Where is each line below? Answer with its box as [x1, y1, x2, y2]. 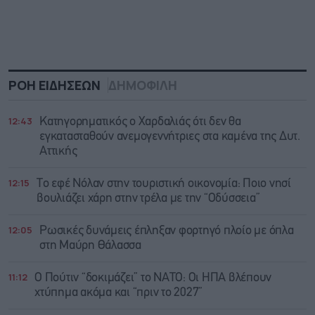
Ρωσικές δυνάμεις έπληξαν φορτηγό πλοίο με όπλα [39, 224, 294, 237]
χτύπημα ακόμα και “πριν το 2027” [34, 286, 202, 299]
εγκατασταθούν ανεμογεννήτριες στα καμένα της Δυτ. [39, 130, 300, 143]
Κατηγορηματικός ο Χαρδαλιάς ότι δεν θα [39, 115, 241, 128]
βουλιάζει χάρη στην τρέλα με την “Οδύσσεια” [37, 192, 260, 205]
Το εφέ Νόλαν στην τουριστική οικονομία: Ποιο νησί [37, 177, 291, 190]
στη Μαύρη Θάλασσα [39, 239, 141, 252]
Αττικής [39, 145, 77, 157]
